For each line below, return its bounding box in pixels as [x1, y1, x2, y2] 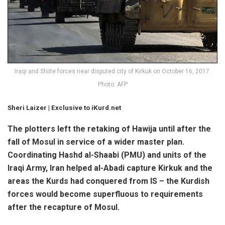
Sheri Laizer [8, 104, 47, 112]
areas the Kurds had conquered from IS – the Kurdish [8, 176, 209, 186]
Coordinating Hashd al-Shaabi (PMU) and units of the [8, 150, 206, 160]
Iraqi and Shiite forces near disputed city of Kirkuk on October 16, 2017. [14, 68, 211, 75]
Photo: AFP [97, 81, 128, 88]
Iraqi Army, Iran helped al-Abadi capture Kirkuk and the [8, 163, 212, 173]
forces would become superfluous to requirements [8, 189, 203, 199]
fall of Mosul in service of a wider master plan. [8, 137, 184, 147]
